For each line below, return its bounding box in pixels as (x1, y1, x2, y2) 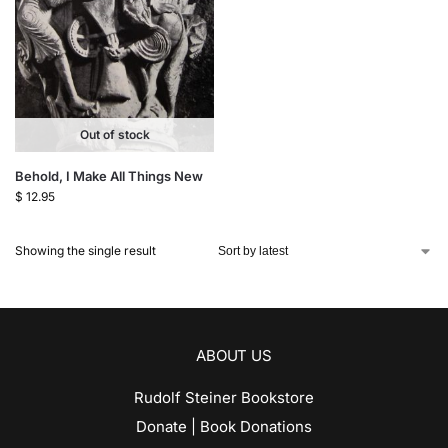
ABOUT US (196, 346, 272, 366)
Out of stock (79, 127, 150, 143)
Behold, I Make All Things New (15, 168, 203, 185)
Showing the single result (15, 243, 156, 259)
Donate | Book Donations (136, 417, 312, 437)
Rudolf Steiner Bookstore (134, 388, 314, 408)
